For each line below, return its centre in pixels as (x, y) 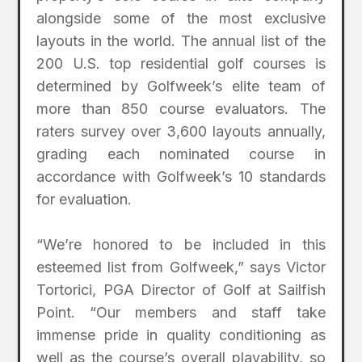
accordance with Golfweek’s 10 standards (181, 176)
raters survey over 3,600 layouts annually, (181, 131)
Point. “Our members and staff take (181, 313)
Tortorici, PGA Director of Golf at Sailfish (181, 290)
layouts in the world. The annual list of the (181, 40)
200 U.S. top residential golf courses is (181, 63)
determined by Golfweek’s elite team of (181, 86)
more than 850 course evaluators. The (181, 108)
